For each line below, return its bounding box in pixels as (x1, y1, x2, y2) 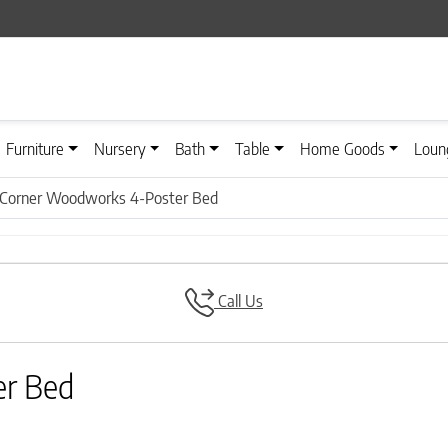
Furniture (6, 139, 65, 160)
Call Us (213, 291, 263, 312)
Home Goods (299, 139, 385, 160)
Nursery (93, 139, 146, 160)
